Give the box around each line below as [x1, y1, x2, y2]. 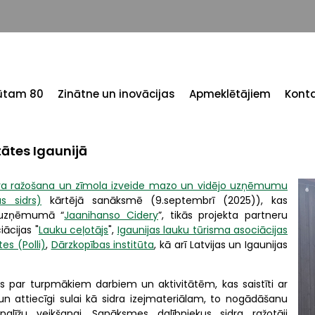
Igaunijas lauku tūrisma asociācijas [117, 223, 288, 237]
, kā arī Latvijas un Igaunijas [154, 238, 288, 252]
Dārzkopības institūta [51, 238, 155, 252]
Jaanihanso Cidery [64, 208, 159, 222]
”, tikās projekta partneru [158, 208, 288, 222]
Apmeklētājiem [189, 86, 271, 101]
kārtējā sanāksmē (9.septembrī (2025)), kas [41, 193, 288, 207]
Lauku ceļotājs [38, 223, 109, 237]
